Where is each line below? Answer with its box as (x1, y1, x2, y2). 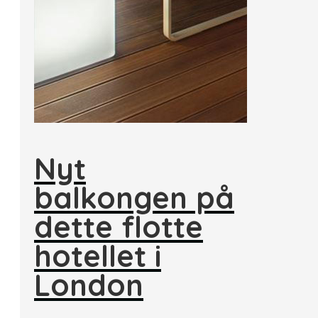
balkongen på (34, 179, 234, 216)
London (34, 266, 143, 304)
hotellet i (34, 237, 161, 275)
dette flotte (34, 208, 203, 246)
